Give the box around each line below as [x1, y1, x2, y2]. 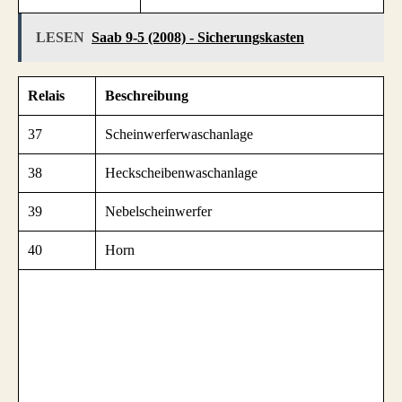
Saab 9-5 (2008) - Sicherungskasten [92, 30, 304, 46]
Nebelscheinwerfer [105, 204, 212, 220]
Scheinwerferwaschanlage [105, 127, 253, 143]
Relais [28, 88, 65, 104]
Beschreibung [105, 88, 188, 104]
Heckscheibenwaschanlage [105, 165, 258, 181]
